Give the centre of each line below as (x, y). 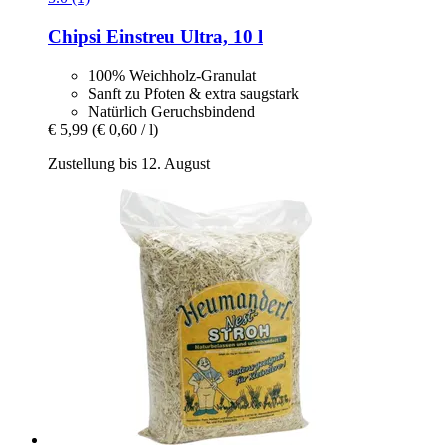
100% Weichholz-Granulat (172, 75)
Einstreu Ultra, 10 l (182, 36)
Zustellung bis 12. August (129, 163)
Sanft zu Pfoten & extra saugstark (193, 93)
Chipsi (74, 36)
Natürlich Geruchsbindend (171, 111)
